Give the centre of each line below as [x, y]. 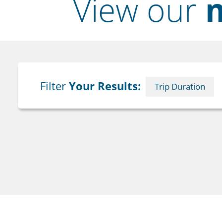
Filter [55, 85]
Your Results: [105, 85]
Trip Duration [180, 86]
